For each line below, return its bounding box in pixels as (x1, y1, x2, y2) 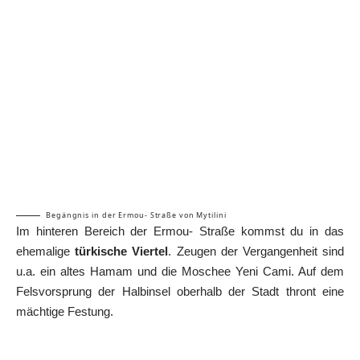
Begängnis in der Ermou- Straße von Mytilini (46, 209, 227, 220)
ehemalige (16, 243, 76, 258)
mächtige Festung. (16, 304, 113, 318)
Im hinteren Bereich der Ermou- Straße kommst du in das (16, 223, 344, 238)
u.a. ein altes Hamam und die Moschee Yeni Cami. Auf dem (16, 264, 344, 278)
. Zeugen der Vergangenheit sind (168, 243, 345, 258)
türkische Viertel (75, 243, 169, 258)
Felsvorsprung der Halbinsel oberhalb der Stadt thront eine (16, 284, 344, 298)
